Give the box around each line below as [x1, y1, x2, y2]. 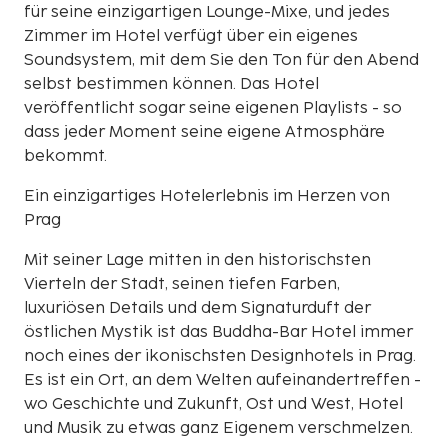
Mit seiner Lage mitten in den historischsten [24, 250, 371, 270]
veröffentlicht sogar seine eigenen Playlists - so [24, 98, 402, 118]
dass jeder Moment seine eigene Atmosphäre [24, 122, 385, 142]
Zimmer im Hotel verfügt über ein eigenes [24, 26, 358, 46]
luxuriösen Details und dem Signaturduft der [24, 298, 371, 318]
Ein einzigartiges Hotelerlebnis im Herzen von [24, 186, 390, 206]
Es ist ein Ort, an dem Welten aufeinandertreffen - [24, 370, 421, 390]
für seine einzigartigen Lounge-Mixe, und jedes [24, 2, 390, 22]
